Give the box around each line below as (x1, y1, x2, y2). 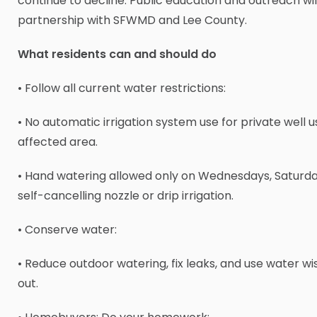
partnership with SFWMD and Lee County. (18, 12, 247, 29)
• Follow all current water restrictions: (18, 80, 226, 97)
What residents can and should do (18, 46, 217, 63)
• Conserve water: (18, 221, 117, 238)
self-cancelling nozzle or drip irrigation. (18, 188, 234, 204)
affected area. (18, 134, 98, 151)
